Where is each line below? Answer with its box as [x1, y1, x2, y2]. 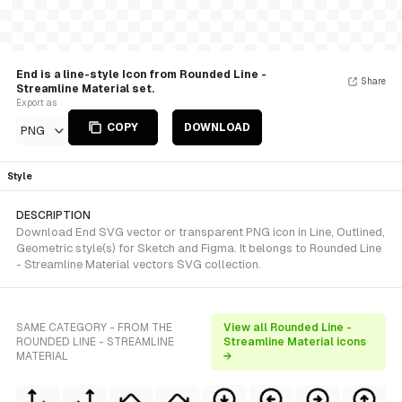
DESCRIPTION [16, 209, 91, 222]
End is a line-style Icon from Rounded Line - [16, 68, 267, 81]
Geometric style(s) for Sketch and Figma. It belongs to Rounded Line [16, 241, 381, 255]
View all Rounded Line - [223, 321, 353, 334]
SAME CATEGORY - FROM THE [16, 321, 172, 334]
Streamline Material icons [223, 336, 367, 348]
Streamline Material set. [16, 83, 154, 95]
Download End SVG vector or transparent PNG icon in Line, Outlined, [16, 225, 385, 239]
